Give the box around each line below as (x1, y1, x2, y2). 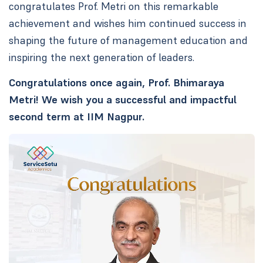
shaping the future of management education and (8, 33, 248, 47)
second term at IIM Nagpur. (8, 110, 144, 124)
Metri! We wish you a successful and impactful (8, 93, 237, 107)
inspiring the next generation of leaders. (8, 50, 194, 64)
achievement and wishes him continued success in (8, 16, 247, 30)
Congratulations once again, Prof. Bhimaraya (8, 76, 224, 90)
